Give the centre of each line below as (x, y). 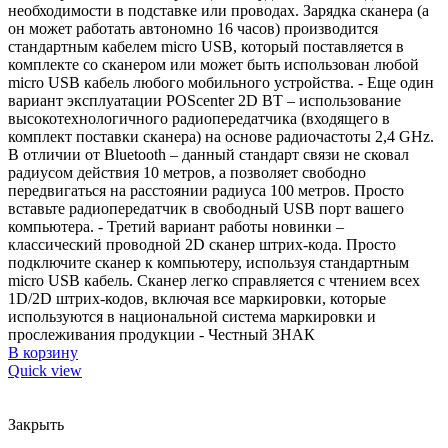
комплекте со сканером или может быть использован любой (213, 65)
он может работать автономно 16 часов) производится (193, 29)
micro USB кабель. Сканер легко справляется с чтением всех (214, 281)
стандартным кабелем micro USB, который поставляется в (206, 47)
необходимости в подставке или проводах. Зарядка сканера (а (218, 11)
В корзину (43, 353)
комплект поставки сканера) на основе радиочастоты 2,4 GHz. (221, 137)
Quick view (45, 371)
